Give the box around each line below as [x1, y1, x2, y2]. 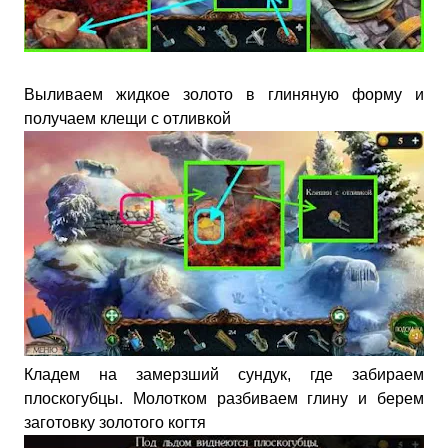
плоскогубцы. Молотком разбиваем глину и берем [24, 390, 424, 407]
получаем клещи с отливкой [24, 110, 231, 127]
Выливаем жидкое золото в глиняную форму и [24, 86, 424, 103]
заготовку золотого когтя [24, 414, 206, 431]
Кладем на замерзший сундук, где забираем [24, 366, 424, 383]
